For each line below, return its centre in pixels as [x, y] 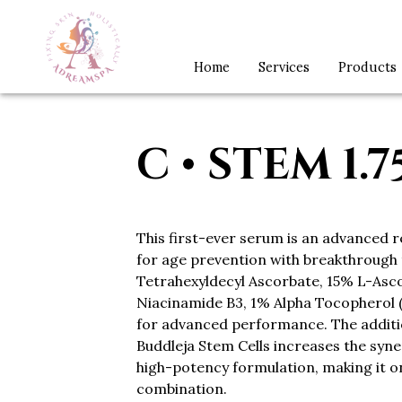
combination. [182, 389]
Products [367, 67]
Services [284, 67]
